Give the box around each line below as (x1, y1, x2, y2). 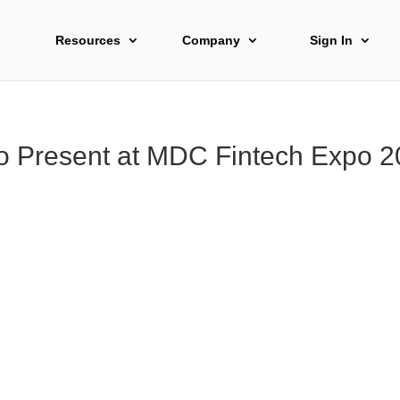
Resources (54, 33, 121, 47)
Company (182, 33, 241, 47)
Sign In (309, 33, 353, 47)
